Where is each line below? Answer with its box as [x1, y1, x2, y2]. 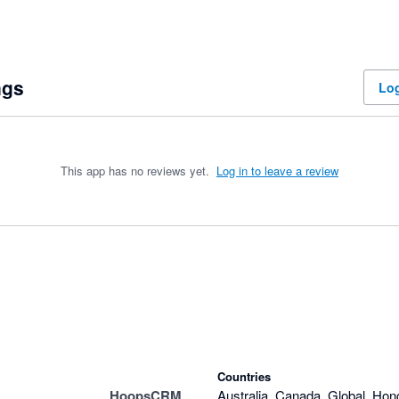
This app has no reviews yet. [61, 161, 209, 179]
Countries [217, 367, 271, 385]
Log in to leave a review [216, 161, 338, 179]
